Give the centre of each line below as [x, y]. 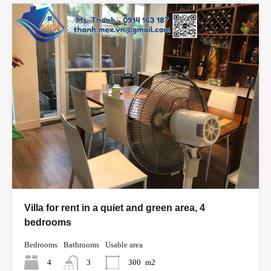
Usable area [124, 245]
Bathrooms [81, 245]
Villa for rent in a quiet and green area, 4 [115, 208]
